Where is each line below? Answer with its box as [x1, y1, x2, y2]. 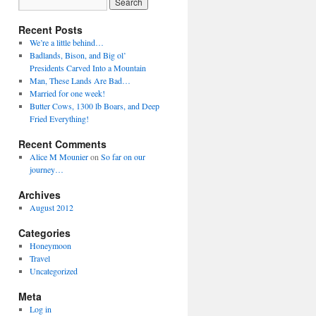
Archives [18, 188, 61, 202]
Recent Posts [18, 23, 83, 37]
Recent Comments [18, 137, 107, 151]
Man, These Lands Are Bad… [29, 75, 130, 86]
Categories [18, 226, 71, 240]
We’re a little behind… [29, 37, 104, 48]
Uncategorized [29, 265, 78, 276]
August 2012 [29, 202, 73, 213]
